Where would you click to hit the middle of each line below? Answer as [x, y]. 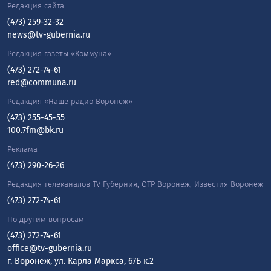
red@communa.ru [42, 83]
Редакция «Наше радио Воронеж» [70, 102]
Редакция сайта [36, 6]
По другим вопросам [46, 220]
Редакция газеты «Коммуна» [59, 54]
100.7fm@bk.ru [35, 131]
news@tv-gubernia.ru [49, 35]
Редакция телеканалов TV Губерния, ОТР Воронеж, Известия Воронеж [135, 184]
